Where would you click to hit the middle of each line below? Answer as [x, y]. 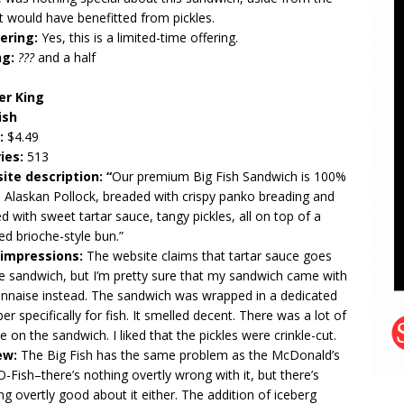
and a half [67, 57]
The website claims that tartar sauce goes [209, 256]
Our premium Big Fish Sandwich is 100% [229, 176]
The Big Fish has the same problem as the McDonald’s [180, 355]
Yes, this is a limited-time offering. [140, 37]
